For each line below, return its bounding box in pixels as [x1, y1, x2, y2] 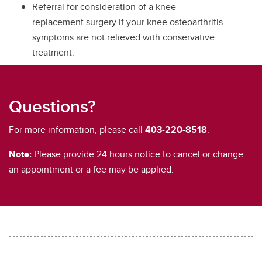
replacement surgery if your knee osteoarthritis [32, 15, 223, 29]
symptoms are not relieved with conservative [32, 30, 215, 44]
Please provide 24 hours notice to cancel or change [32, 147, 243, 161]
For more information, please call [9, 122, 145, 136]
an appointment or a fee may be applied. [9, 162, 174, 176]
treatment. [32, 45, 74, 59]
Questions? [9, 93, 96, 119]
